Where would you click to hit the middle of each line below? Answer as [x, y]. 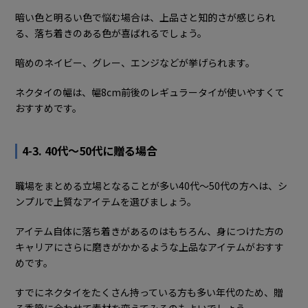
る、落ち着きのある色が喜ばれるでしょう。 [111, 33]
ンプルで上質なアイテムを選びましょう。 [106, 202]
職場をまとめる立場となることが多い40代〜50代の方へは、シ [152, 186]
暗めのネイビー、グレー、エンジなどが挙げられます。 [135, 63]
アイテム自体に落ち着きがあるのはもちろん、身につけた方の [150, 231]
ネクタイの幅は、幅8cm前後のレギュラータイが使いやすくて [150, 92]
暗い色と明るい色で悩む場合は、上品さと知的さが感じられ [145, 18]
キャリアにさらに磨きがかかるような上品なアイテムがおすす [150, 247]
